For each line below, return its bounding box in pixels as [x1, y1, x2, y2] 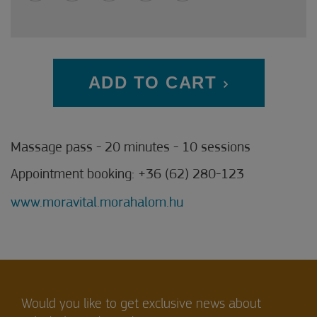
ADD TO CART [88, 73, 217, 93]
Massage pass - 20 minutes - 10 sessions [11, 141, 250, 156]
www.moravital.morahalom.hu [11, 196, 183, 211]
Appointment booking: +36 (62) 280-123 [11, 168, 244, 183]
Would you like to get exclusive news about [21, 297, 261, 312]
